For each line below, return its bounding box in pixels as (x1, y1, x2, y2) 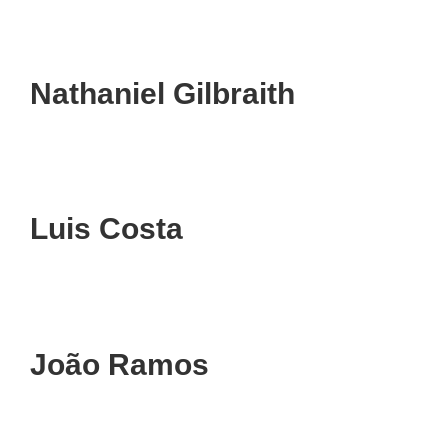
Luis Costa (30, 212, 191, 246)
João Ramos (30, 347, 209, 381)
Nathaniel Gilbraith (30, 76, 295, 110)
